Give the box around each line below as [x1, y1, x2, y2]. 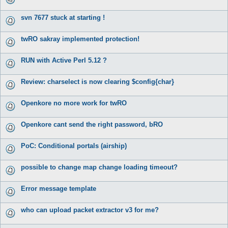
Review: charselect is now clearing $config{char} [21, 77, 174, 85]
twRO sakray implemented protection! [21, 35, 139, 43]
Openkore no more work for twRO [21, 99, 127, 107]
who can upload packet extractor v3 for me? [21, 206, 159, 214]
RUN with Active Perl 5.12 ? [21, 56, 107, 64]
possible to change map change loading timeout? [21, 163, 178, 171]
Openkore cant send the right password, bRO [21, 120, 163, 128]
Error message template [21, 184, 96, 192]
